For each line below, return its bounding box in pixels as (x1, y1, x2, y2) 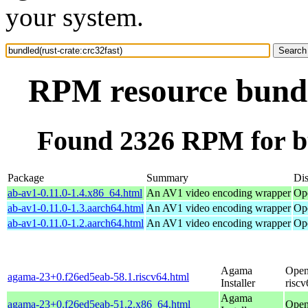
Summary (146, 171, 188, 184)
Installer (221, 276, 255, 289)
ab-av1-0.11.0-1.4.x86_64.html (8, 186, 142, 199)
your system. (5, 2, 144, 32)
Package (8, 171, 44, 184)
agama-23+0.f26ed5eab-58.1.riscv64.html (8, 270, 189, 283)
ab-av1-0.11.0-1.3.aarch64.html (8, 201, 144, 214)
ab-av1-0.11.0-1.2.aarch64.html (8, 217, 144, 229)
